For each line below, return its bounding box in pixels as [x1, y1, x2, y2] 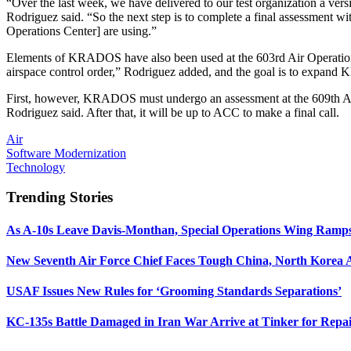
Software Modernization [6, 146, 126, 160]
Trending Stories [6, 189, 113, 206]
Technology [6, 160, 65, 174]
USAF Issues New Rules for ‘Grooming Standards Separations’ [6, 284, 342, 299]
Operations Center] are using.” [6, 24, 157, 38]
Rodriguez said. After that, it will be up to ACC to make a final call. [6, 105, 339, 119]
